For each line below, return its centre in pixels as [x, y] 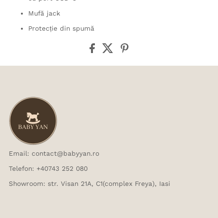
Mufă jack [45, 13]
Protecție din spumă [62, 28]
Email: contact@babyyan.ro [54, 153]
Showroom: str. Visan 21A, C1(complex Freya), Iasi [90, 183]
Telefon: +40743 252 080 [48, 168]
